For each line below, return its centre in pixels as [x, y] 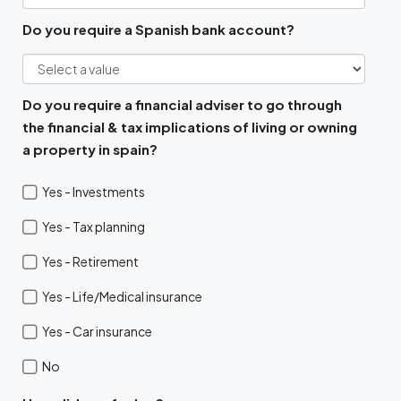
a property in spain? [90, 149]
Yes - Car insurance [97, 332]
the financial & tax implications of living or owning [190, 127]
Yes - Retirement [90, 262]
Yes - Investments [94, 192]
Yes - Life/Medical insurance [122, 297]
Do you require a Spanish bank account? [158, 30]
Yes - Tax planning [94, 227]
